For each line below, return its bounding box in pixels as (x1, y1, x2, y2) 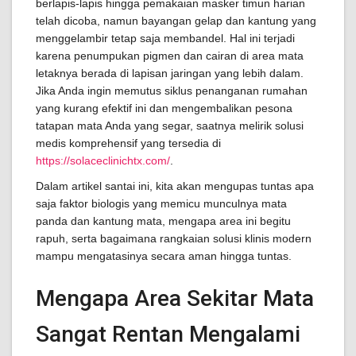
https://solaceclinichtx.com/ (36, 154, 170, 167)
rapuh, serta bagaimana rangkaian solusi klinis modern (36, 232, 311, 245)
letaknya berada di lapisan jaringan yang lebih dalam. (36, 67, 304, 79)
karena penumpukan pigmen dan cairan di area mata (36, 49, 304, 62)
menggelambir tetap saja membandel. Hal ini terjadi (36, 32, 295, 44)
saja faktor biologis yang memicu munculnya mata (36, 197, 287, 210)
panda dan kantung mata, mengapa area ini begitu (36, 215, 291, 227)
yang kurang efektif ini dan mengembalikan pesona (36, 102, 292, 114)
